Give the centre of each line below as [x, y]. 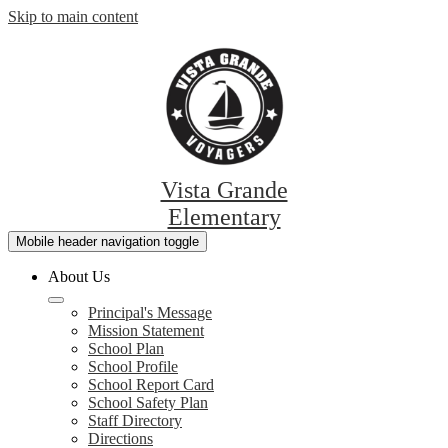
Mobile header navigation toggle [107, 241]
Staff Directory [135, 420]
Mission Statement [146, 330]
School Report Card [151, 384]
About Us [79, 276]
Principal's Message [150, 312]
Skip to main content [73, 16]
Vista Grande [224, 190]
